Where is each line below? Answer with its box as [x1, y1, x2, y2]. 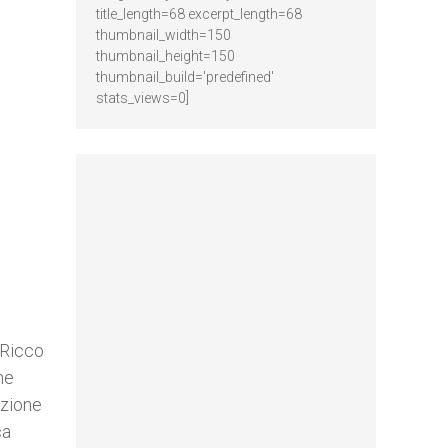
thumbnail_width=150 [96, 27, 231, 43]
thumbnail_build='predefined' [96, 69, 274, 85]
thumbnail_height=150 [96, 48, 235, 64]
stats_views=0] [96, 90, 189, 106]
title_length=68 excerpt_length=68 [96, 6, 302, 22]
